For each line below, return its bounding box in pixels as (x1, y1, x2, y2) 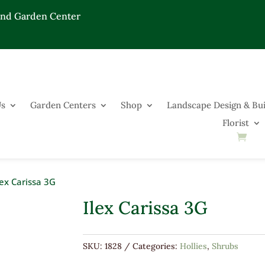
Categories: (132, 240, 180, 251)
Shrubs (212, 240, 239, 251)
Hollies (180, 240, 208, 251)
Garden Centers (30, 99, 96, 111)
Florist (222, 117, 250, 128)
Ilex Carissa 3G (83, 196, 208, 219)
